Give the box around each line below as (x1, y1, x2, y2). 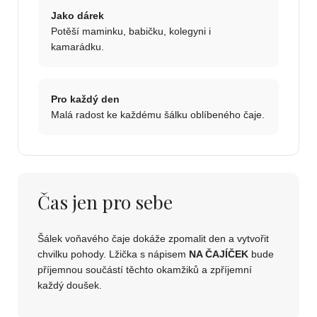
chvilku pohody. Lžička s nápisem (38, 248, 189, 260)
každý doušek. (38, 279, 102, 292)
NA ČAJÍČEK (189, 248, 248, 260)
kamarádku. (51, 41, 104, 53)
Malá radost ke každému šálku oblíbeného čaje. (51, 109, 265, 121)
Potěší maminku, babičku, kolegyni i (51, 25, 211, 38)
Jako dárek (51, 10, 104, 22)
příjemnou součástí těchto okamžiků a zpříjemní (38, 264, 252, 276)
